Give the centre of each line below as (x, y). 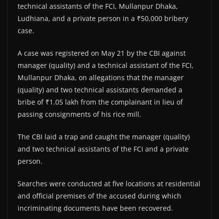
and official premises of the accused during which (99, 196)
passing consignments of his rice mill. (79, 114)
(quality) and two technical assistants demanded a (100, 89)
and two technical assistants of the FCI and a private (103, 149)
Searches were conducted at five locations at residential (109, 183)
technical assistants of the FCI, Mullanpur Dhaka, (98, 6)
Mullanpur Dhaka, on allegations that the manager (101, 77)
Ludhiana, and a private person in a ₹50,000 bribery (103, 18)
